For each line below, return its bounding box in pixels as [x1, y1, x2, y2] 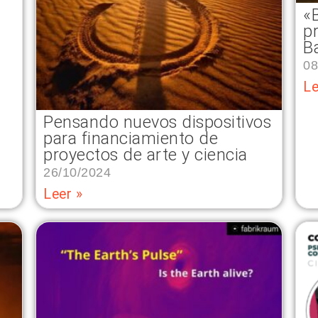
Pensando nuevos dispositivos [43, 112, 271, 133]
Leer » [43, 186, 82, 203]
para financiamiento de [43, 128, 218, 149]
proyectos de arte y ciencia [43, 145, 248, 165]
